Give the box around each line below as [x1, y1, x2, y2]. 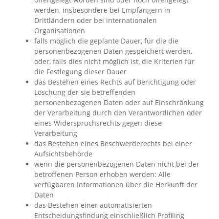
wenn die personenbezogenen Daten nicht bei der [34, 159, 199, 169]
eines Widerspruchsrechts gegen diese [34, 118, 162, 128]
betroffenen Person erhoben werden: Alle [34, 170, 171, 179]
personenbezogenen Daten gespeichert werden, [34, 46, 192, 56]
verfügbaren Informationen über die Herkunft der [34, 180, 197, 189]
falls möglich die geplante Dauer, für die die [34, 36, 178, 45]
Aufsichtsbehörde [34, 149, 92, 158]
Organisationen [34, 26, 85, 35]
